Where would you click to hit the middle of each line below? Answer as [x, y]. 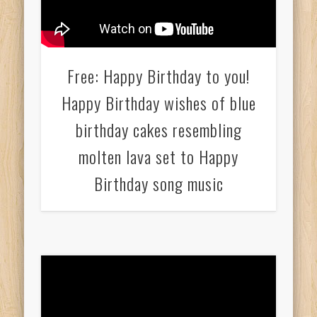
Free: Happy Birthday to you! [158, 75]
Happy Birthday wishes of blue [158, 102]
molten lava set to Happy [158, 156]
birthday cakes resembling [158, 129]
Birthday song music [158, 183]
